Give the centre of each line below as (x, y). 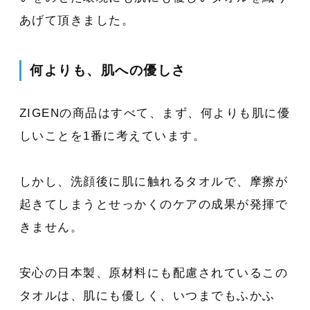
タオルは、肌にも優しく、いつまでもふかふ (147, 295)
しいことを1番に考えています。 (112, 136)
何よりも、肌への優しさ (108, 71)
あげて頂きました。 (77, 20)
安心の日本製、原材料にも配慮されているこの (154, 273)
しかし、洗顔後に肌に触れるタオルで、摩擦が (154, 181)
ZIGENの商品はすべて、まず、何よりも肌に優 (155, 113)
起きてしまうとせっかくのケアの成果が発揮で (154, 204)
